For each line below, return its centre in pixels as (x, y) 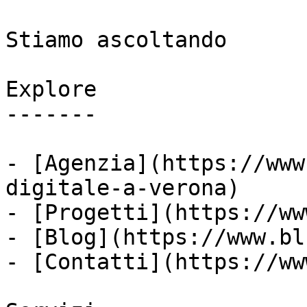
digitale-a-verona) (123, 188)
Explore (51, 89)
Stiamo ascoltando (116, 40)
